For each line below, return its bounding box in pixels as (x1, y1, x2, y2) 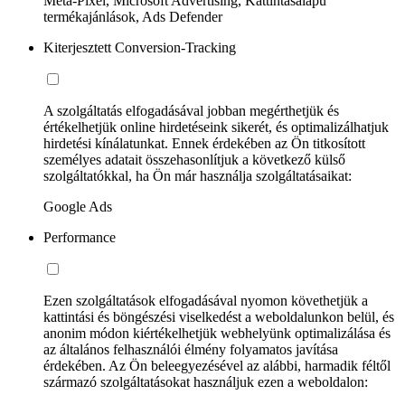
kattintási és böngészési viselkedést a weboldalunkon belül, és (43, 309, 394, 325)
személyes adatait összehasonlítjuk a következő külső (43, 152, 345, 168)
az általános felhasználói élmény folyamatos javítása (43, 342, 338, 358)
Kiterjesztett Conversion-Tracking (43, 40, 236, 56)
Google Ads (43, 199, 112, 215)
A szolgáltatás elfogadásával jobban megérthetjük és (43, 103, 339, 119)
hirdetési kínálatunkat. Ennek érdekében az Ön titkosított (43, 136, 365, 152)
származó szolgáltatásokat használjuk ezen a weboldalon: (43, 374, 368, 391)
